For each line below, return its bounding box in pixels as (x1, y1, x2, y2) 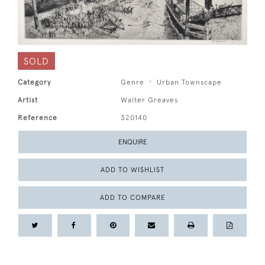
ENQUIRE (118, 137, 147, 146)
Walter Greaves (121, 95, 179, 104)
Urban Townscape (157, 77, 222, 86)
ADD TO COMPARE (99, 193, 166, 202)
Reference (18, 113, 57, 122)
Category (18, 77, 51, 86)
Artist (18, 95, 38, 104)
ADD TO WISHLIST (101, 165, 164, 174)
